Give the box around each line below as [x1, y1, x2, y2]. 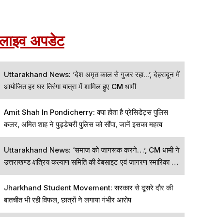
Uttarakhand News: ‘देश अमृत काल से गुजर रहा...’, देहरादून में [3, 70, 180, 79]
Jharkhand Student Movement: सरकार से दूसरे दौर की [3, 183, 173, 192]
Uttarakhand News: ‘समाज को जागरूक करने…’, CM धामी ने [3, 145, 180, 155]
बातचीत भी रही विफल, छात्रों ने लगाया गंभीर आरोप [3, 195, 131, 204]
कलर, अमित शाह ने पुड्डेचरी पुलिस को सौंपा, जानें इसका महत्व [3, 120, 162, 129]
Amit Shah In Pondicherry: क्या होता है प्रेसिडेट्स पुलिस [3, 108, 168, 117]
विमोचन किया [3, 170, 37, 179]
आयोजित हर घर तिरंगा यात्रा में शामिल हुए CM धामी [3, 82, 136, 91]
